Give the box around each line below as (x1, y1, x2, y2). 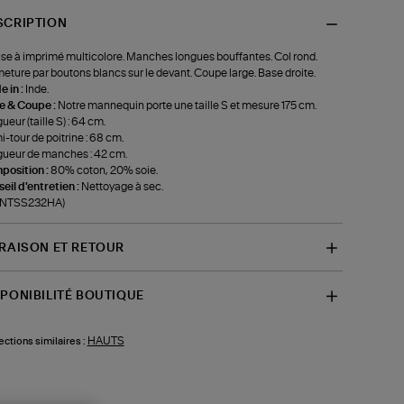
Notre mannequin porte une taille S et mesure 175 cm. (57, 99, 317, 111)
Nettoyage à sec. (80, 180, 163, 192)
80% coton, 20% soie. (50, 164, 158, 176)
